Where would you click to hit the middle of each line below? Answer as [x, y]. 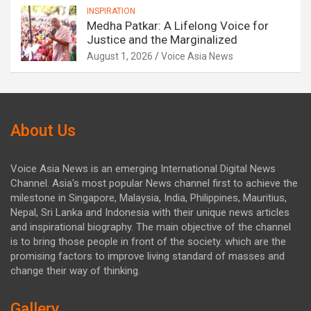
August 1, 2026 [120, 57]
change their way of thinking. [75, 271]
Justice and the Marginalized [162, 40]
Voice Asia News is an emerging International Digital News [143, 169]
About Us [43, 131]
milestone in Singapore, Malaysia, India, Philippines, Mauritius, [149, 198]
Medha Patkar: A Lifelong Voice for [178, 26]
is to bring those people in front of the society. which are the [148, 242]
